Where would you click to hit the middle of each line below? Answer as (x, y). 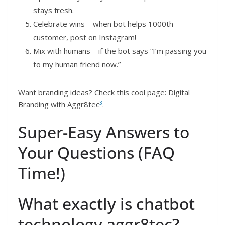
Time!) (42, 173)
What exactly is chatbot (106, 204)
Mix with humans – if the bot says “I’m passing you (120, 50)
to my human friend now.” (77, 64)
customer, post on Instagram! (85, 37)
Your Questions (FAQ (96, 153)
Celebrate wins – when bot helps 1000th (103, 23)
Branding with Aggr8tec (59, 104)
